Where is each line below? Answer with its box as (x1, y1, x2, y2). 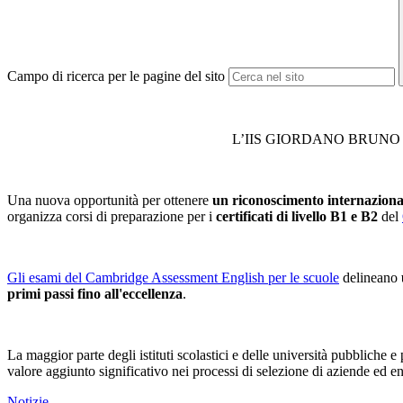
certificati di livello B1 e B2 (216, 209, 381, 225)
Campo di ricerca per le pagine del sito (7, 68, 225, 85)
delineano (339, 270, 401, 286)
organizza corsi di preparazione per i (7, 209, 216, 225)
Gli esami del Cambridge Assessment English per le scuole (7, 270, 339, 286)
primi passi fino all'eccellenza (7, 286, 183, 302)
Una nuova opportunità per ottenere (7, 193, 212, 209)
